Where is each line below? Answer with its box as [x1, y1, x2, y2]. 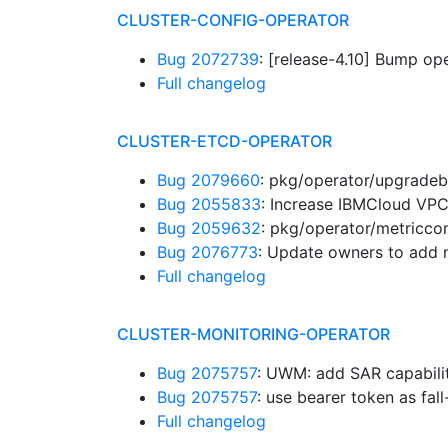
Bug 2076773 [157, 242, 258, 262]
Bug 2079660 [157, 170, 260, 190]
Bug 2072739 [157, 49, 259, 69]
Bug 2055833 [157, 194, 261, 214]
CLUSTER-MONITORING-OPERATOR [117, 324, 390, 344]
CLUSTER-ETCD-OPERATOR [117, 131, 332, 151]
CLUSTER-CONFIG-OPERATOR [117, 10, 349, 30]
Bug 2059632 [157, 218, 261, 238]
